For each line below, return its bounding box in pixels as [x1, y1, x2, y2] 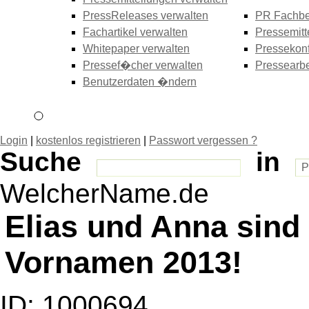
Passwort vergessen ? [149, 134, 257, 146]
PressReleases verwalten [83, 10, 208, 21]
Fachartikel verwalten [83, 26, 188, 38]
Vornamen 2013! [5, 245, 243, 281]
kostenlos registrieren [36, 134, 141, 146]
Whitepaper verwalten [83, 43, 190, 54]
